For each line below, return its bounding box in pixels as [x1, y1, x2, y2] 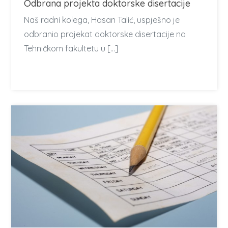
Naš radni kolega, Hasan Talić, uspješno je [24, 15, 180, 25]
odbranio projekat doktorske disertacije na [24, 29, 186, 39]
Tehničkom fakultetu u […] [24, 43, 119, 53]
